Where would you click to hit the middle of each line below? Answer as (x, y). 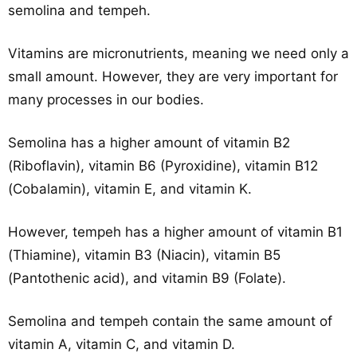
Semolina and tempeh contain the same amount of (170, 321)
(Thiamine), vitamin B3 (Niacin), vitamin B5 (144, 255)
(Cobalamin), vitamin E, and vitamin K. (130, 189)
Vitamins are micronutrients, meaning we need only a (178, 53)
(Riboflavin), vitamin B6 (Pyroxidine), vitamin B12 (163, 166)
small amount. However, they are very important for (173, 76)
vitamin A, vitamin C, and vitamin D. (122, 344)
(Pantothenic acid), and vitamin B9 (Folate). (147, 278)
